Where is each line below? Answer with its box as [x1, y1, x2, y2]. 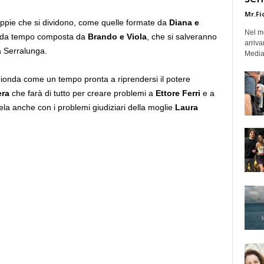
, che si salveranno [146, 32, 217, 41]
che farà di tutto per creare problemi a [9, 88, 156, 98]
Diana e [169, 18, 199, 27]
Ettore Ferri [155, 88, 200, 98]
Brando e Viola [87, 32, 147, 41]
